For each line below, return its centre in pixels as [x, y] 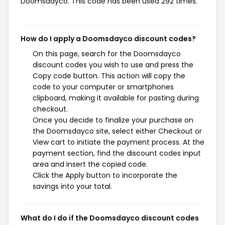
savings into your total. [72, 186]
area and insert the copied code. [90, 164]
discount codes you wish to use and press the [113, 65]
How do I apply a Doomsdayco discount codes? [108, 39]
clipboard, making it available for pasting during [116, 98]
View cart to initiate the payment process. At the [119, 142]
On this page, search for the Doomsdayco [107, 54]
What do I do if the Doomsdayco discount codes [110, 218]
